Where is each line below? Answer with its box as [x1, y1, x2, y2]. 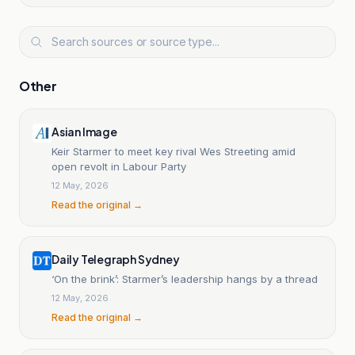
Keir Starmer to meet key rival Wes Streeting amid [52, 144, 296, 158]
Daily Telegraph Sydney [52, 251, 180, 266]
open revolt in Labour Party [52, 159, 186, 173]
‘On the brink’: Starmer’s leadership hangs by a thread [52, 272, 318, 285]
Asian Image [52, 124, 117, 139]
